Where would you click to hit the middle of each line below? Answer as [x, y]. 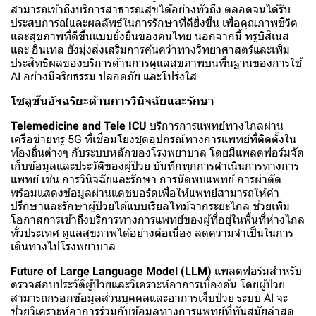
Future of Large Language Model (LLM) [111, 272]
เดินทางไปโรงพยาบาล [63, 247]
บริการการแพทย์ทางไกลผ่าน [215, 126]
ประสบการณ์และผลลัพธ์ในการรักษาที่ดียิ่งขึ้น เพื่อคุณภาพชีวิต [154, 23]
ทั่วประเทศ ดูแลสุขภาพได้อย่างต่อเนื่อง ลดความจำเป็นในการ [152, 233]
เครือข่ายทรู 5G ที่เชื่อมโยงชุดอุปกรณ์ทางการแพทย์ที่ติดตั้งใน [153, 140]
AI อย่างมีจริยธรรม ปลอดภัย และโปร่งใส [104, 77]
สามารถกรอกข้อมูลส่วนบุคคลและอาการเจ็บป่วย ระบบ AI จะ [149, 298]
